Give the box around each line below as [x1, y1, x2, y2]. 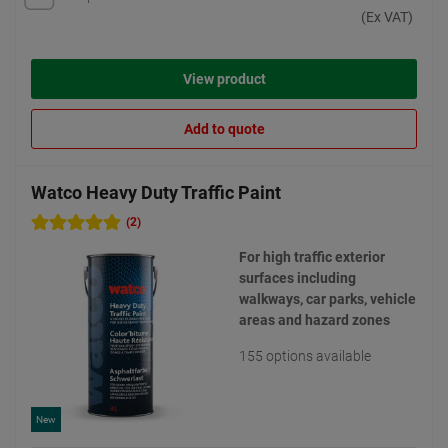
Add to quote [183, 121, 265, 138]
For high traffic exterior [239, 249, 385, 265]
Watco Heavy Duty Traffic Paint [31, 182, 281, 203]
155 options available [239, 348, 371, 364]
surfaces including [239, 270, 356, 286]
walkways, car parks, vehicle [239, 291, 416, 307]
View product [182, 71, 266, 88]
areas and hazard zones [239, 312, 390, 328]
